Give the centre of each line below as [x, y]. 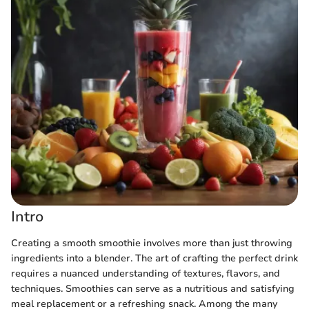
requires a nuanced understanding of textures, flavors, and [146, 273]
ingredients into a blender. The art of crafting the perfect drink [154, 258]
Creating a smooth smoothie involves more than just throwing [152, 243]
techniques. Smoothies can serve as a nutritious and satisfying [153, 288]
